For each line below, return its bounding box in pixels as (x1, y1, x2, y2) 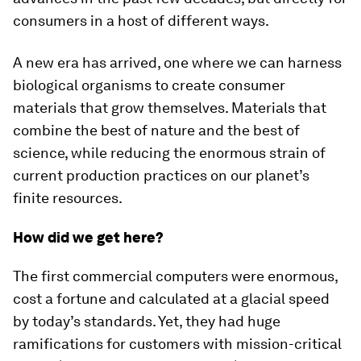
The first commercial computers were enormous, (13, 268, 338, 284)
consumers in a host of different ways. (13, 12, 269, 29)
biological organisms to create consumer (13, 77, 285, 93)
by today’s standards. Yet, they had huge (13, 313, 280, 330)
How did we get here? (13, 229, 164, 246)
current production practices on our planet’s (13, 167, 309, 184)
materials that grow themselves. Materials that (13, 99, 326, 116)
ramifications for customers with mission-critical (13, 335, 342, 352)
